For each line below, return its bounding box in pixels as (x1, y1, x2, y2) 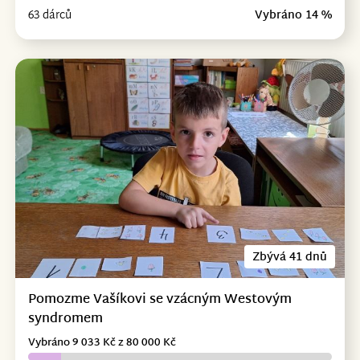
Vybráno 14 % (255, 5, 333, 26)
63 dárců (27, 5, 72, 26)
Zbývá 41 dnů (252, 247, 328, 268)
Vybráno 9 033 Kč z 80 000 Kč (27, 333, 176, 354)
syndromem (27, 308, 103, 332)
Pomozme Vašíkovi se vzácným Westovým (27, 288, 292, 313)
